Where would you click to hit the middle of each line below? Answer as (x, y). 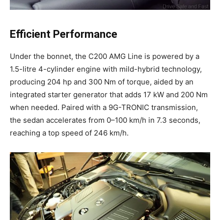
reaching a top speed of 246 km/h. (69, 133)
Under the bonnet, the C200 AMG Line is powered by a (105, 56)
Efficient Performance (64, 34)
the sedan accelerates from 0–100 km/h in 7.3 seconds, (105, 120)
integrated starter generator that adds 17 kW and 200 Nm (109, 95)
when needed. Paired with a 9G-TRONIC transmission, (104, 108)
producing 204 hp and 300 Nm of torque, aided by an (102, 82)
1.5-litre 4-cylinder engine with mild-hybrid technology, (106, 69)
